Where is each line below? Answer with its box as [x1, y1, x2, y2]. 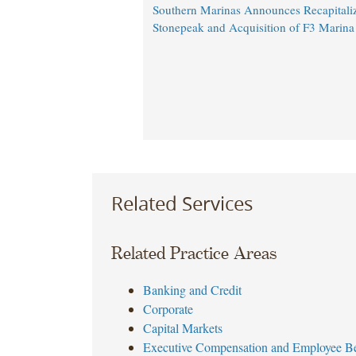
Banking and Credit [142, 281, 242, 299]
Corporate [142, 300, 193, 318]
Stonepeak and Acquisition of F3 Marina [152, 19, 354, 36]
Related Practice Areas [110, 244, 277, 264]
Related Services [110, 190, 253, 216]
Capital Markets [142, 319, 222, 337]
